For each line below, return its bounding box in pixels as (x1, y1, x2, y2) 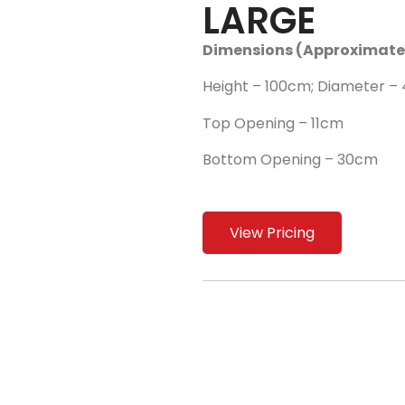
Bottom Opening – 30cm (202, 148, 378, 170)
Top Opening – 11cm (202, 112, 344, 134)
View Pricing (230, 221, 315, 243)
